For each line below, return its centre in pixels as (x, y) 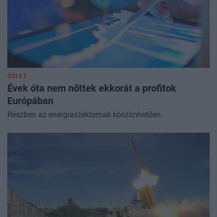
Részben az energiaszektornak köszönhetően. (85, 114)
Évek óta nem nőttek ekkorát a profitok (92, 88)
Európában (30, 101)
